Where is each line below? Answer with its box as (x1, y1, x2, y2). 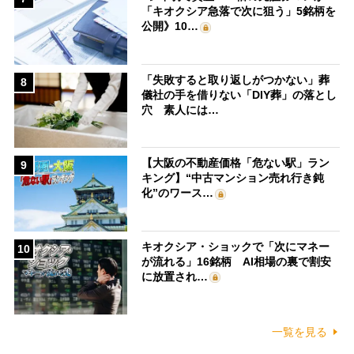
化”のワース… (141, 186, 214, 200)
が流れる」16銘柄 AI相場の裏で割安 (141, 254, 332, 268)
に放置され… (141, 269, 209, 283)
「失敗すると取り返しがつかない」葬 (141, 73, 330, 86)
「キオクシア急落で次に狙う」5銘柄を (141, 5, 337, 18)
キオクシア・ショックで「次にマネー (141, 239, 330, 253)
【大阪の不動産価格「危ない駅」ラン (141, 156, 330, 170)
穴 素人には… (141, 103, 220, 116)
